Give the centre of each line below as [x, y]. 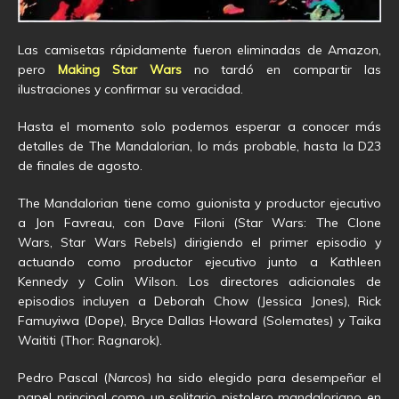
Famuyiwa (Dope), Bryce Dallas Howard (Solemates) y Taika [199, 320]
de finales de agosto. [80, 165]
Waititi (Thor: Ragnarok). [90, 340]
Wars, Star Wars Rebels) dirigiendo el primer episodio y [199, 242]
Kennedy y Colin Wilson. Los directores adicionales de [199, 281]
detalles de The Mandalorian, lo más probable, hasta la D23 [199, 146]
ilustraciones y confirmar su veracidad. [130, 89]
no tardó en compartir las [281, 69]
